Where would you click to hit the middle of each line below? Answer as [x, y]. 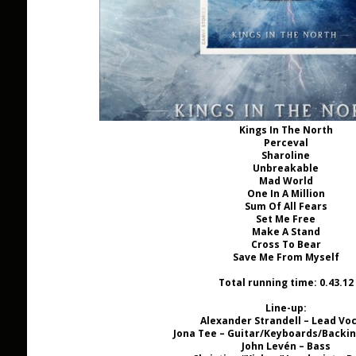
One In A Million [286, 194]
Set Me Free [286, 219]
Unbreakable [286, 168]
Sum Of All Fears [286, 207]
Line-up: [286, 308]
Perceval [286, 143]
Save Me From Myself [286, 257]
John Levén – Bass [286, 346]
